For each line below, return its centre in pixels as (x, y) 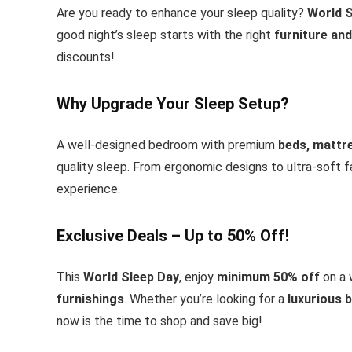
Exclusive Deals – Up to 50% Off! (173, 235)
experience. (88, 189)
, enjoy (198, 277)
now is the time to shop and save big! (159, 321)
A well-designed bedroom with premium (167, 145)
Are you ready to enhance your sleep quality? (182, 13)
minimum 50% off (268, 277)
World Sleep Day (131, 277)
